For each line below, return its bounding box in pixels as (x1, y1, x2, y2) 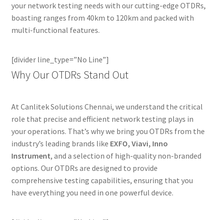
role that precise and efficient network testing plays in (11, 113, 193, 124)
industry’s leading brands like (11, 138, 110, 148)
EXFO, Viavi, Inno (110, 138, 168, 148)
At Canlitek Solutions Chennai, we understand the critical (11, 101, 203, 111)
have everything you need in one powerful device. (11, 187, 173, 197)
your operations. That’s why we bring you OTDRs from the (11, 126, 205, 136)
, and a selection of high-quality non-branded (50, 150, 201, 161)
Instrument (11, 150, 51, 161)
